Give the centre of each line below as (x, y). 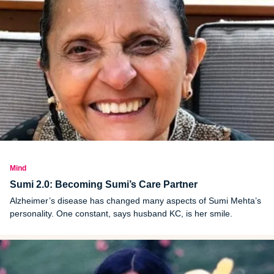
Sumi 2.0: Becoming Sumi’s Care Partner (104, 185)
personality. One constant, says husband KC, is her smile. (121, 214)
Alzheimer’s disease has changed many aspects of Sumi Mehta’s (135, 201)
